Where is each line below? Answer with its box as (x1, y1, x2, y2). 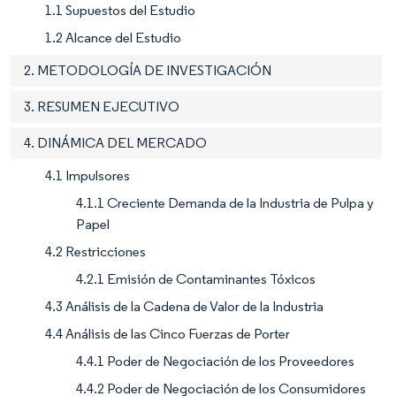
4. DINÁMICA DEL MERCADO (24, 134, 207, 152)
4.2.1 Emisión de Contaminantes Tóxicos (76, 270, 316, 288)
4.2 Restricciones (45, 243, 146, 261)
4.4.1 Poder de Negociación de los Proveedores (76, 353, 354, 370)
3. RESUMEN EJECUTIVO (24, 98, 179, 116)
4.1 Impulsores (45, 167, 130, 185)
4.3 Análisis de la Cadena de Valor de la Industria (45, 298, 324, 316)
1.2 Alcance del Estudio (45, 29, 181, 47)
